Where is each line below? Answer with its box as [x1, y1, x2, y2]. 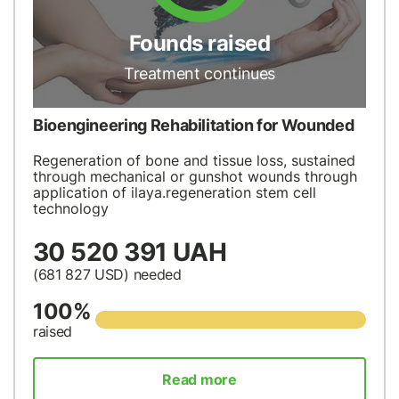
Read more [162, 370, 237, 389]
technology [33, 199, 109, 218]
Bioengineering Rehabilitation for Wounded [33, 116, 354, 135]
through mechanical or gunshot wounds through [33, 167, 357, 186]
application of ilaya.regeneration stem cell [33, 183, 316, 202]
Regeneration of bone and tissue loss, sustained [33, 151, 355, 170]
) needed [124, 265, 182, 284]
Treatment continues [123, 63, 276, 83]
